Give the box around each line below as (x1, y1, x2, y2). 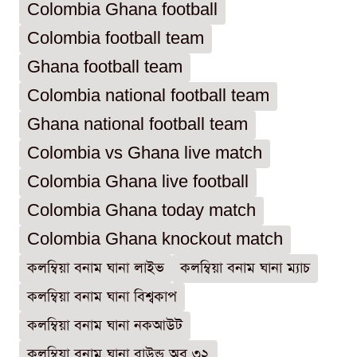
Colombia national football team (27, 86, 269, 107)
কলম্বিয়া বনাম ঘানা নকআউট (27, 316, 182, 336)
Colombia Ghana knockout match (27, 229, 283, 250)
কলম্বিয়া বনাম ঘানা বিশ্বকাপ (27, 287, 177, 308)
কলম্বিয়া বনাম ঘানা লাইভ (27, 258, 164, 279)
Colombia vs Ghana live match (27, 143, 262, 164)
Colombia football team (27, 29, 204, 49)
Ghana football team (27, 57, 182, 78)
